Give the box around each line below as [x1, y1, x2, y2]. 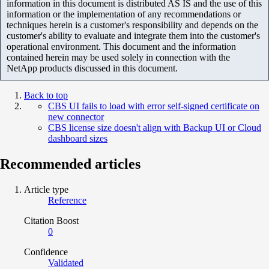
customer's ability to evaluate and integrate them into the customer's [7, 30, 260, 41]
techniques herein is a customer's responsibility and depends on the [7, 19, 258, 30]
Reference [48, 195, 86, 205]
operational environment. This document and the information [7, 41, 236, 52]
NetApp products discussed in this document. [7, 62, 178, 73]
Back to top [24, 89, 68, 100]
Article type [24, 184, 68, 195]
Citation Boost [24, 215, 79, 226]
